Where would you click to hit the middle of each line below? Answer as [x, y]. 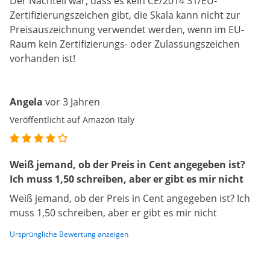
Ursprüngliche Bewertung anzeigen [69, 234]
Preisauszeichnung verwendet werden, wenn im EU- [127, 30]
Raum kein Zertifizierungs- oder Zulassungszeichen [125, 44]
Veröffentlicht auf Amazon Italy [72, 120]
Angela [26, 102]
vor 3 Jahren [73, 102]
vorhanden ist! [42, 59]
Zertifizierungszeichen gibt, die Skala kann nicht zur [125, 15]
